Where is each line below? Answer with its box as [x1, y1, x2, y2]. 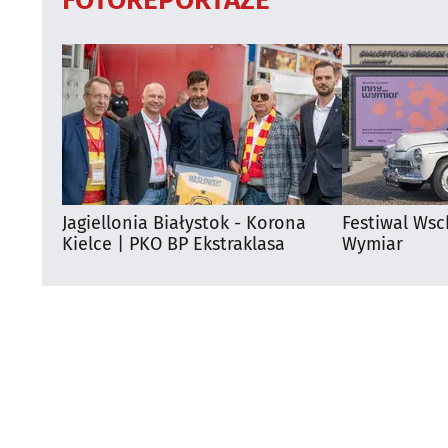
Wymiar [342, 232, 403, 255]
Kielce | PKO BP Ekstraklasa [62, 232, 285, 255]
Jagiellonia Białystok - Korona [62, 211, 306, 234]
